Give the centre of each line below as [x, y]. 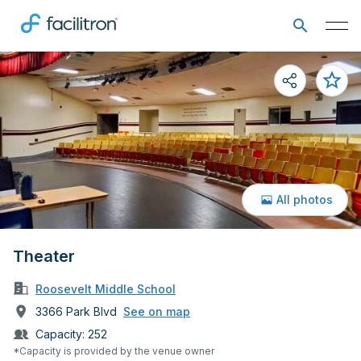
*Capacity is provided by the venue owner [114, 351]
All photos [305, 199]
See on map [157, 311]
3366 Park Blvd [76, 311]
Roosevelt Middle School [106, 288]
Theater [44, 256]
